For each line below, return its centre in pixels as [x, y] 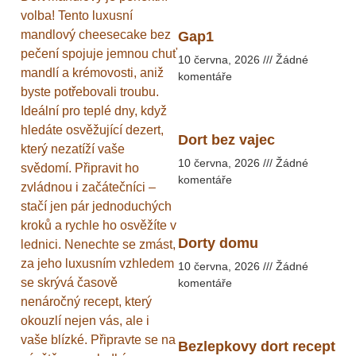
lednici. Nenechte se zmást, [98, 245]
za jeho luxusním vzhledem [97, 264]
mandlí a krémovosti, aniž [92, 73]
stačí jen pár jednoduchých [96, 207]
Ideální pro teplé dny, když [94, 111]
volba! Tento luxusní [77, 16]
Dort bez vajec [226, 140]
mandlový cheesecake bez [96, 35]
